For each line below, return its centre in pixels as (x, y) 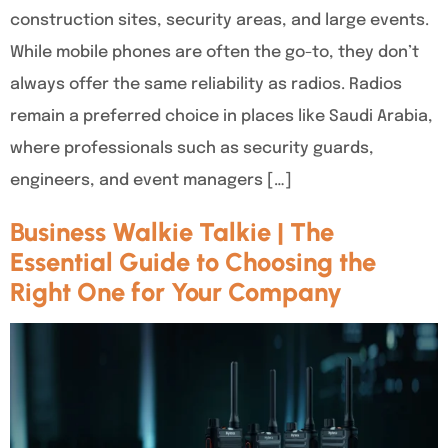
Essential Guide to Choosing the (193, 262)
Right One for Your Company (176, 292)
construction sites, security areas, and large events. (219, 21)
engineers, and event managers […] (151, 181)
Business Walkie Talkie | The (172, 232)
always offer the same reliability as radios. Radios (206, 85)
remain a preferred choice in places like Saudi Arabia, (221, 117)
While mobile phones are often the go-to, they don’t (214, 53)
